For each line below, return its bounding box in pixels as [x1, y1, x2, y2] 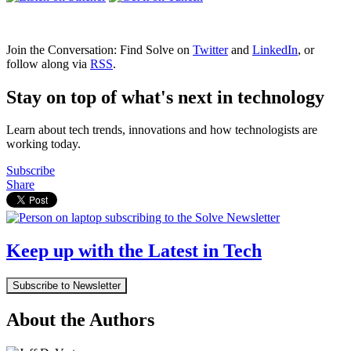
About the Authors [6, 309, 154, 331]
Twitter [193, 42, 228, 56]
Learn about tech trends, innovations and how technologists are [6, 123, 317, 137]
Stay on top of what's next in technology [6, 86, 324, 107]
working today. [6, 137, 81, 151]
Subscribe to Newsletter [13, 280, 121, 292]
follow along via [6, 56, 90, 71]
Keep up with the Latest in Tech [6, 241, 262, 262]
